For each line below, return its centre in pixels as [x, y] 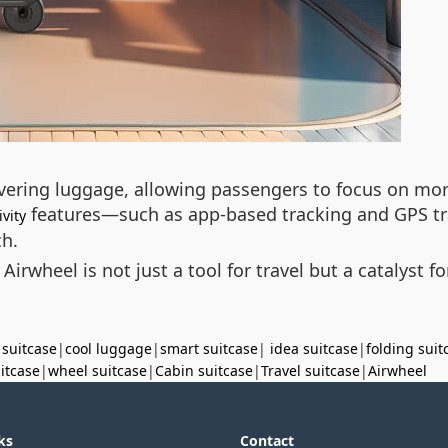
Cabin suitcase [204, 370]
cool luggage [108, 348]
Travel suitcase [310, 370]
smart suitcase [209, 348]
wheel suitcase [97, 370]
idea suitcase [314, 348]
